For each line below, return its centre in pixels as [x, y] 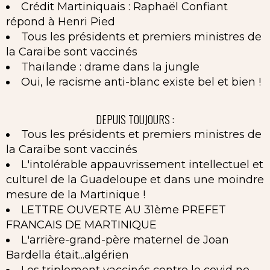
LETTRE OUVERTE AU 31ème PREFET [124, 210]
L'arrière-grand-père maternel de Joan [125, 240]
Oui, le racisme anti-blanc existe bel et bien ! [141, 82]
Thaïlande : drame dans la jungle [110, 67]
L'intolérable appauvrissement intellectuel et [142, 165]
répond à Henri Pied [61, 21]
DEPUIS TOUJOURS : [135, 119]
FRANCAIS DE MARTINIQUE [81, 225]
